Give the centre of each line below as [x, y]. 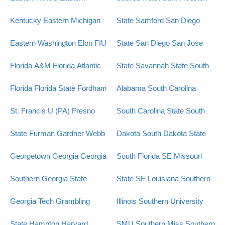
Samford [149, 21]
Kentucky [26, 21]
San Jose [187, 43]
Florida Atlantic [77, 66]
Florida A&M [30, 66]
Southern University [171, 201]
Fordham [92, 88]
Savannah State [161, 66]
